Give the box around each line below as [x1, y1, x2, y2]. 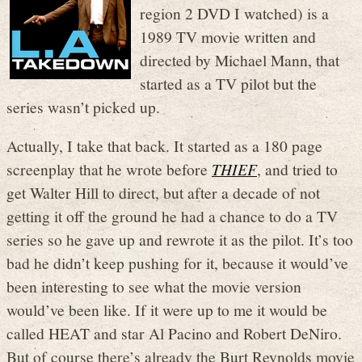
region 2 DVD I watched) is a [140, 2, 329, 23]
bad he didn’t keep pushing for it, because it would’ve [6, 252, 348, 274]
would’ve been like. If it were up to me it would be [6, 299, 327, 321]
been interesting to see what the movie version [6, 276, 301, 297]
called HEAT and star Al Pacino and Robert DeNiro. [6, 322, 342, 344]
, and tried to [257, 158, 338, 180]
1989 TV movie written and [140, 25, 316, 47]
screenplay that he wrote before [6, 158, 212, 180]
